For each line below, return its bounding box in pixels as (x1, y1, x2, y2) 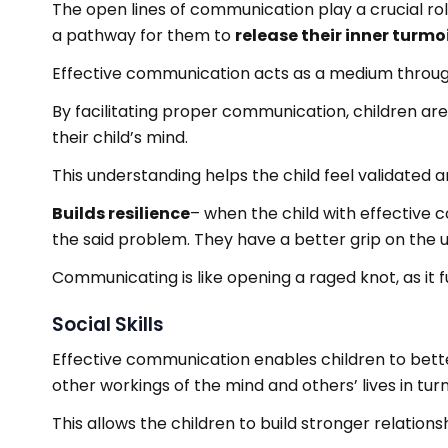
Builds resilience (52, 202, 190, 225)
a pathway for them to (52, 24, 235, 47)
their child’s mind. (52, 126, 188, 149)
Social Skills (52, 311, 164, 338)
